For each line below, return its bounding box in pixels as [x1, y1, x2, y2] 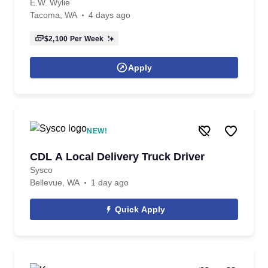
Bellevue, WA [30, 178, 80, 187]
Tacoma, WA [30, 10, 77, 20]
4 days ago [89, 10, 130, 20]
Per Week [68, 35, 104, 43]
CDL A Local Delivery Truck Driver [30, 151, 205, 163]
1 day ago [91, 178, 129, 187]
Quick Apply [115, 205, 165, 214]
